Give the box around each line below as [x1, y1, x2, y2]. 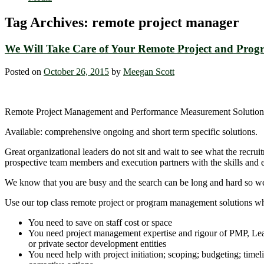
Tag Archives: [5, 15, 92, 31]
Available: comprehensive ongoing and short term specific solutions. [5, 126, 258, 137]
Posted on [5, 66, 44, 77]
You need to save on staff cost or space [28, 217, 172, 227]
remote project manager [92, 15, 239, 31]
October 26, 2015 [44, 66, 109, 77]
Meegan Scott [123, 66, 174, 77]
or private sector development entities [28, 238, 166, 249]
